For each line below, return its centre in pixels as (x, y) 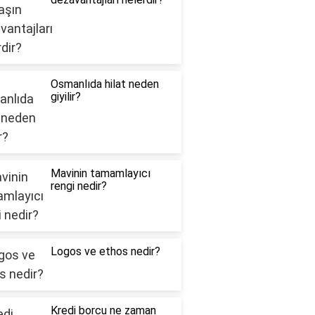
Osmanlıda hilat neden (104, 84)
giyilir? (65, 97)
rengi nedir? (78, 186)
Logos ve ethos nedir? (105, 252)
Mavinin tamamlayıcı (100, 174)
